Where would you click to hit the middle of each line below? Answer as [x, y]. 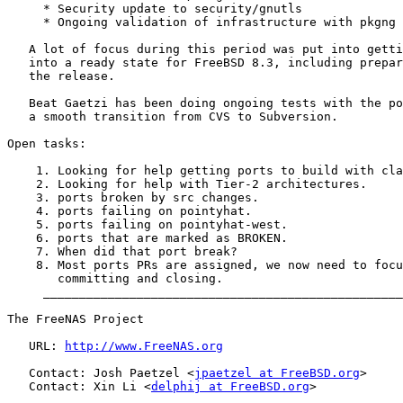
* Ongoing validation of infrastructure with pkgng [201, 22]
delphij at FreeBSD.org [230, 387]
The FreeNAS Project [76, 319]
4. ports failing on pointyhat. [130, 211]
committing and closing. [115, 279]
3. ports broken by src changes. [133, 198]
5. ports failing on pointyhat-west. [148, 225]
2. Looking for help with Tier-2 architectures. [187, 184]
